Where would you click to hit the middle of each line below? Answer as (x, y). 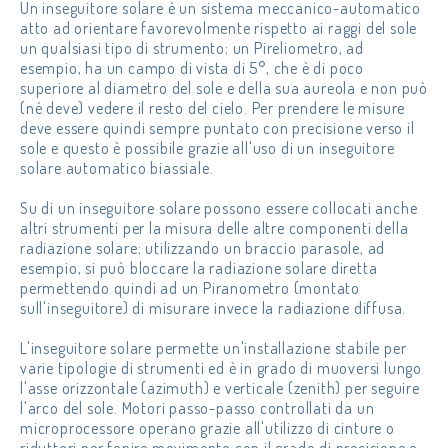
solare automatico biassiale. (117, 168)
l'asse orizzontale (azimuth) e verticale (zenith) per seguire (220, 388)
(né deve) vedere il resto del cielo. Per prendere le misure (213, 108)
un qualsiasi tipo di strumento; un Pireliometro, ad (192, 48)
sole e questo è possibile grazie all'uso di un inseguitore (207, 148)
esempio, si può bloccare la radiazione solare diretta (199, 268)
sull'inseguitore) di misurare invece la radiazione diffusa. (213, 308)
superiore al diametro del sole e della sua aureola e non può (224, 88)
